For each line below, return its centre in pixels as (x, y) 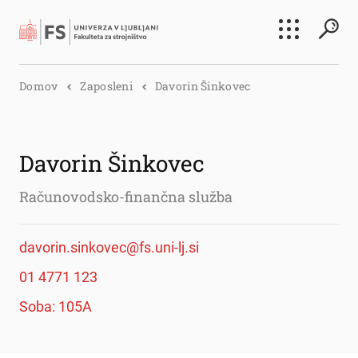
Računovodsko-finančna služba (126, 197)
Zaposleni (106, 86)
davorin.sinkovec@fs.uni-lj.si (109, 247)
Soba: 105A (56, 306)
